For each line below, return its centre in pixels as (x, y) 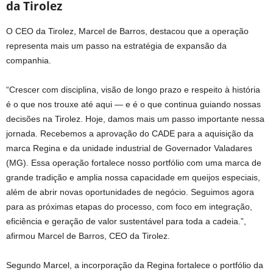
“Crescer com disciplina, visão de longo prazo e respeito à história (133, 90)
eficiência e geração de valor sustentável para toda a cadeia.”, (126, 221)
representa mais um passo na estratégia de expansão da (116, 46)
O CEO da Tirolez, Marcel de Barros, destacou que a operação (127, 31)
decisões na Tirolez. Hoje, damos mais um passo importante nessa (135, 119)
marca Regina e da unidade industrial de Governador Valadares (129, 148)
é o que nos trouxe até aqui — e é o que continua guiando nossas (133, 104)
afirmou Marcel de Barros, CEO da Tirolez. (88, 236)
